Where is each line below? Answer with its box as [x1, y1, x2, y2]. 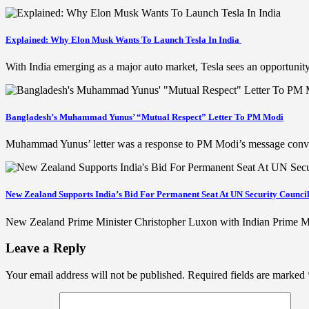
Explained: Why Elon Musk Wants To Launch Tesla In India [6, 34, 241, 45]
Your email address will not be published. [6, 269, 185, 281]
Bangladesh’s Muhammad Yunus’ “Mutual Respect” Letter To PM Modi [6, 112, 283, 123]
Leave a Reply [6, 241, 86, 256]
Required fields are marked [188, 269, 308, 281]
